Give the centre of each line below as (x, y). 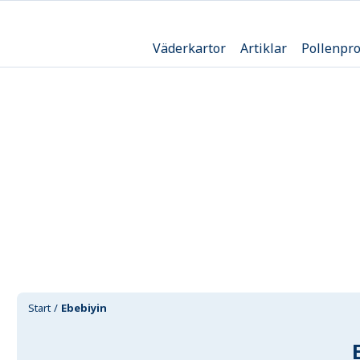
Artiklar (263, 48)
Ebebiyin (84, 308)
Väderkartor (189, 48)
